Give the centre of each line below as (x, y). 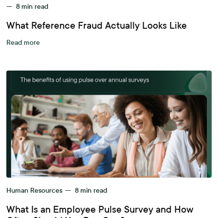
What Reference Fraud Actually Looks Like (97, 26)
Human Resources (35, 191)
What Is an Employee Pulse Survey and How (100, 209)
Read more (23, 43)
